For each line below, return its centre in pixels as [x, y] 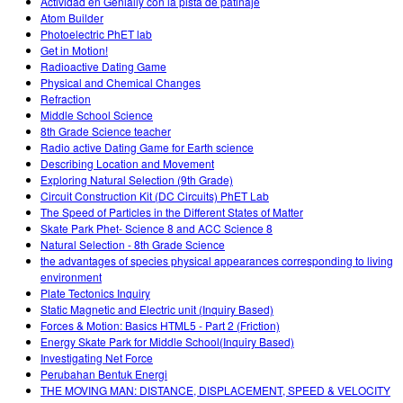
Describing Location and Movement [127, 164]
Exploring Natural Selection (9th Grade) [137, 180]
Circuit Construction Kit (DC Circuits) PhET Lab [155, 196]
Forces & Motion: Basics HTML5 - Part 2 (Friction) [160, 326]
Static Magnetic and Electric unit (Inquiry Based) [157, 309]
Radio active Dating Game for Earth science [147, 148]
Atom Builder [72, 18]
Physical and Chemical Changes [121, 83]
